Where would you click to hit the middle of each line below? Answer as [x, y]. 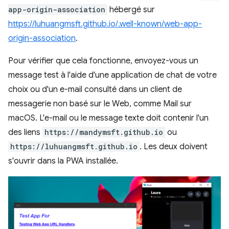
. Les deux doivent [174, 147]
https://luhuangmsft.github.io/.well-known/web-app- [105, 24]
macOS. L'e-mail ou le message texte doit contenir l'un [108, 118]
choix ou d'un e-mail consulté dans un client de [95, 89]
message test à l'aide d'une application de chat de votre [112, 75]
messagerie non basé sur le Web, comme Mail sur [100, 104]
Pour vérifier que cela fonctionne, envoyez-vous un [103, 61]
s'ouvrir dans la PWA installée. [63, 161]
